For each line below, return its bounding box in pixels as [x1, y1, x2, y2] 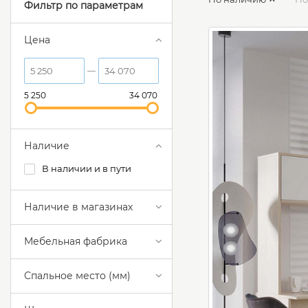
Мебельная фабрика [24, 235, 127, 248]
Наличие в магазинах [24, 201, 133, 214]
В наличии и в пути [42, 163, 131, 175]
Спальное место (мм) [24, 269, 131, 283]
